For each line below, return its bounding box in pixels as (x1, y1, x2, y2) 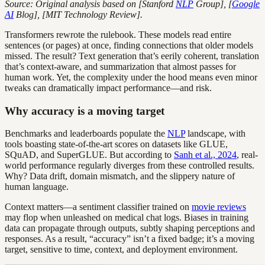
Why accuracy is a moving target (5, 104, 164, 117)
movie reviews (192, 202, 246, 212)
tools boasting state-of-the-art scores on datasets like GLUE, (5, 139, 228, 150)
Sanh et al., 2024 (174, 150, 237, 160)
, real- (237, 150, 258, 160)
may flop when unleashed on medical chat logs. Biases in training (5, 212, 248, 223)
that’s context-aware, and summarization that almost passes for (5, 61, 236, 72)
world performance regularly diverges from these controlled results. (5, 160, 254, 171)
